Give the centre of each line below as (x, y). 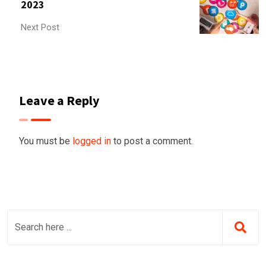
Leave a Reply (59, 100)
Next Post (40, 27)
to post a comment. (152, 141)
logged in (92, 141)
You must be (46, 141)
